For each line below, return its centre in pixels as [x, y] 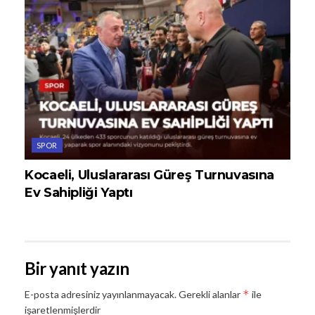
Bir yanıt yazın [77, 269]
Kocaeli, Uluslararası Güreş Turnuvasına [149, 175]
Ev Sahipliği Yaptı [79, 193]
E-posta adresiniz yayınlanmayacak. [101, 295]
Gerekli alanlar [211, 295]
